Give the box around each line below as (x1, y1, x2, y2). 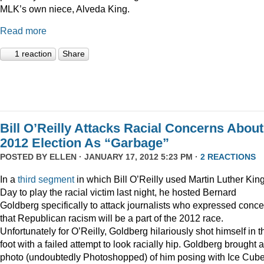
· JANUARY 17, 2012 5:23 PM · (77, 152, 200, 162)
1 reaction (15, 49, 52, 59)
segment (38, 173, 74, 184)
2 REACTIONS (200, 152, 256, 162)
